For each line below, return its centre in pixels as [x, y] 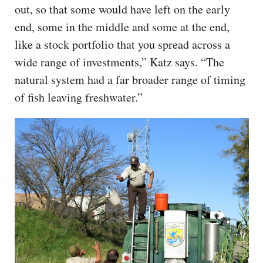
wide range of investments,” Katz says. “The [119, 62]
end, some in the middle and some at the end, [122, 26]
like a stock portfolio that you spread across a [122, 44]
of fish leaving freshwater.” [79, 97]
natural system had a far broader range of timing [130, 79]
